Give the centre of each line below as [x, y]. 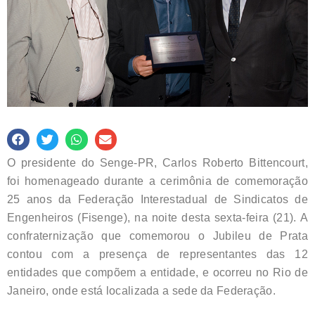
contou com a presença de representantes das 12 [157, 254]
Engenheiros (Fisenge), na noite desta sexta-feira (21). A [157, 217]
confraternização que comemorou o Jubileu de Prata [157, 236]
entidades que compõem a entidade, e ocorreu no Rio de [157, 272]
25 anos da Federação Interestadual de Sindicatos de [157, 199]
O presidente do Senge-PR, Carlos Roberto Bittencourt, [157, 162]
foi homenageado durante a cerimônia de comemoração [157, 181]
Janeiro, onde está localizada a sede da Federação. [141, 290]
